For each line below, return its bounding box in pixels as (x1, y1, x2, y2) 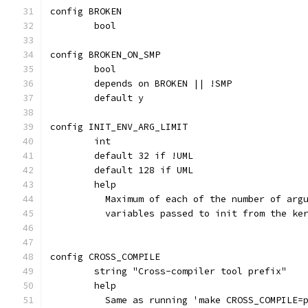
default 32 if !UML (94, 150, 193, 162)
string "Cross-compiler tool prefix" (94, 265, 287, 277)
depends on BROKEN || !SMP (94, 78, 232, 89)
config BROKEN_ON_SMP (50, 49, 160, 60)
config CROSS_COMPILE (50, 251, 160, 263)
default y (94, 92, 144, 104)
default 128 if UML (94, 164, 193, 176)
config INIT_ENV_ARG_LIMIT (50, 121, 188, 133)
